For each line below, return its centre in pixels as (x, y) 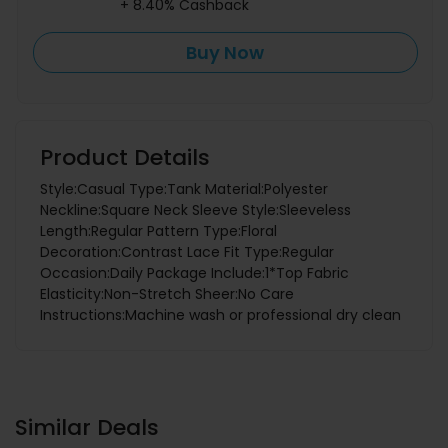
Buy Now (225, 52)
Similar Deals (87, 428)
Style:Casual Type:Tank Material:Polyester (184, 189)
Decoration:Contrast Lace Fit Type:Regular (187, 252)
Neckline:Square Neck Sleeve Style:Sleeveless (195, 210)
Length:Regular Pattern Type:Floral (158, 231)
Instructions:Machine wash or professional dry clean (220, 315)
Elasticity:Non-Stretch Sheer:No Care (167, 294)
